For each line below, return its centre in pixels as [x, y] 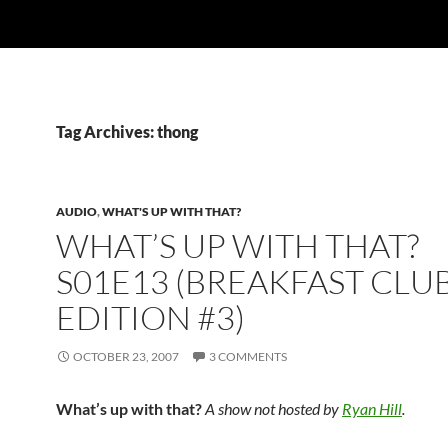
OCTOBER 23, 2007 [126, 356]
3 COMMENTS [248, 356]
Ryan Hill [372, 408]
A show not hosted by [273, 408]
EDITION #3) [150, 317]
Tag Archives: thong [127, 131]
